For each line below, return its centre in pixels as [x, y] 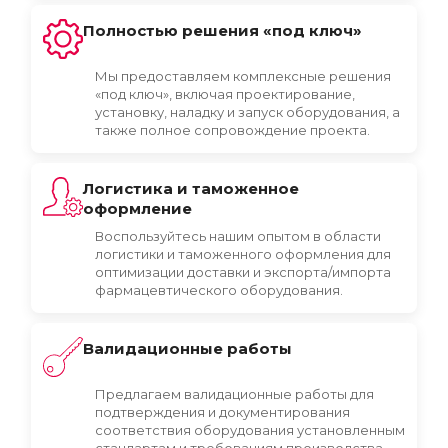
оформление [137, 208]
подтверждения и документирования [222, 411]
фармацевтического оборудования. [219, 289]
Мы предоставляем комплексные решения [243, 75]
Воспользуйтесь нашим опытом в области [238, 235]
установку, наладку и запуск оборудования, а [247, 111]
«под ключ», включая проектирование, [225, 93]
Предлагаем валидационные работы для [234, 393]
